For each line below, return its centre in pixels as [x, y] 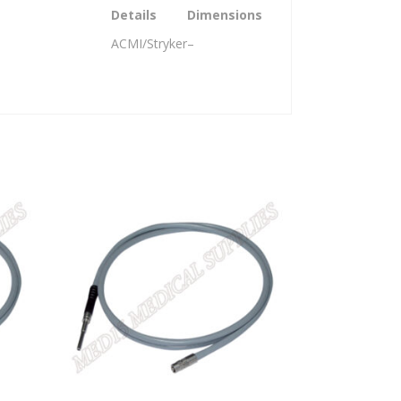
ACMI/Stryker [149, 44]
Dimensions [225, 15]
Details [134, 15]
